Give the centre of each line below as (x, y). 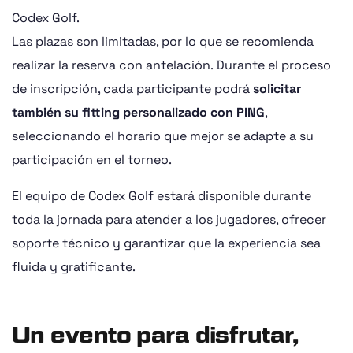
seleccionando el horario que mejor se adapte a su (163, 136)
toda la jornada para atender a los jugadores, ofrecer (169, 219)
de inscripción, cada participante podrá (132, 89)
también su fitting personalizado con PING (138, 112)
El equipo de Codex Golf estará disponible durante (162, 196)
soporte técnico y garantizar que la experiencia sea (166, 243)
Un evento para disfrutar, (155, 335)
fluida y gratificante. (74, 267)
